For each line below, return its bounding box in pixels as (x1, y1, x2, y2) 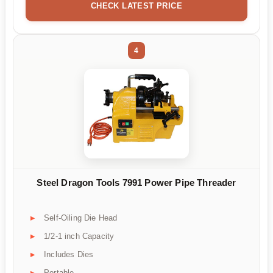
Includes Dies (44, 249, 94, 259)
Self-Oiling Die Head (44, 213, 118, 222)
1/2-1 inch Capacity (44, 231, 115, 241)
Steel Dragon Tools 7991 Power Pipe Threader (37, 177, 236, 188)
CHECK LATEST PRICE (90, 1, 183, 11)
